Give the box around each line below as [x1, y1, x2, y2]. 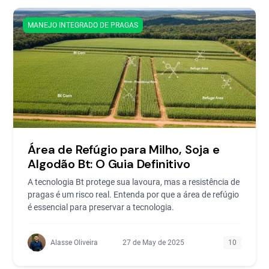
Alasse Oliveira [50, 238, 98, 247]
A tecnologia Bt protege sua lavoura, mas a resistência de [28, 177, 240, 187]
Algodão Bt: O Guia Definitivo [28, 156, 190, 172]
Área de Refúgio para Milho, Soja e [28, 142, 220, 157]
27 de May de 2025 [122, 238, 184, 247]
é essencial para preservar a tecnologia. [28, 202, 175, 212]
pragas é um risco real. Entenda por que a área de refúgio [28, 190, 240, 199]
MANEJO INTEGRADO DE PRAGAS [28, 21, 139, 29]
